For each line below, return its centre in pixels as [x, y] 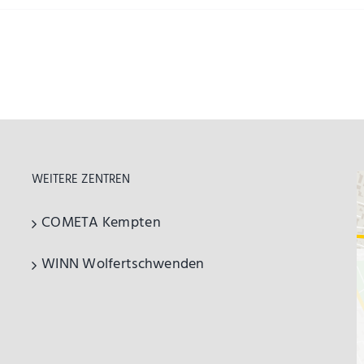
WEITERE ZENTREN [81, 180]
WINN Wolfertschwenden [123, 264]
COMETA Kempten [101, 223]
